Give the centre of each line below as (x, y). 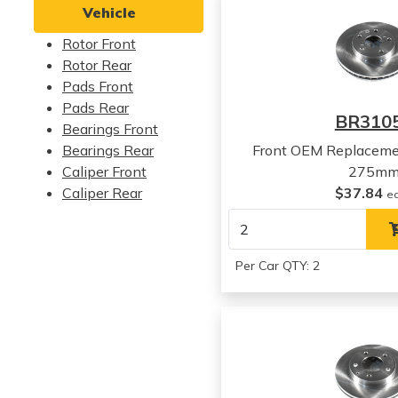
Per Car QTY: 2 (278, 266)
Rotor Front (99, 44)
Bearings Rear (108, 150)
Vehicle (110, 12)
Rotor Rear (97, 65)
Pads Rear (96, 107)
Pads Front (98, 86)
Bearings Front (110, 129)
